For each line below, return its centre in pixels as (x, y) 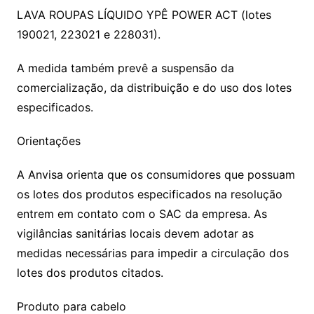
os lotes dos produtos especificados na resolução (149, 194)
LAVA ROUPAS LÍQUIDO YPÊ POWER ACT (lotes (144, 15)
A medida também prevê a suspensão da (125, 68)
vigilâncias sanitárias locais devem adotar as (135, 234)
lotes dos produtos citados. (90, 273)
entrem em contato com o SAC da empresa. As (142, 214)
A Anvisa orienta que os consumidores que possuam (156, 175)
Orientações (48, 141)
